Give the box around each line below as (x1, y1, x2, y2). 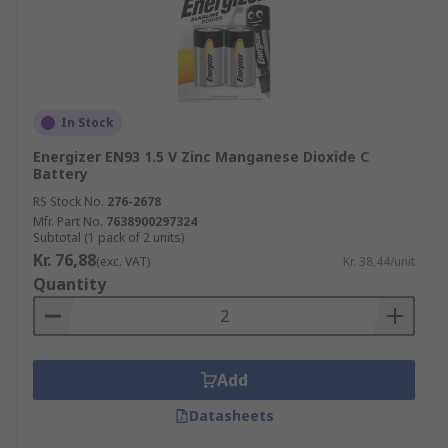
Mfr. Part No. (33, 213, 103, 230)
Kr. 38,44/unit (343, 253, 415, 270)
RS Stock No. (33, 193, 104, 210)
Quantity (33, 273, 106, 295)
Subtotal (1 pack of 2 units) (33, 229, 184, 246)
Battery (33, 164, 88, 183)
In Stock (61, 114, 114, 131)
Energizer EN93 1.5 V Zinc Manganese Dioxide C (33, 147, 369, 166)
